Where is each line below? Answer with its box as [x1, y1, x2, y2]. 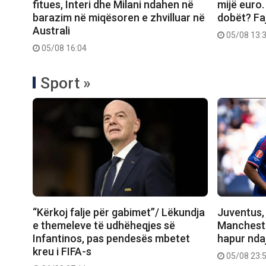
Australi [33, 24, 70, 37]
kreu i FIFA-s [33, 245, 91, 258]
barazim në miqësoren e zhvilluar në [33, 11, 205, 24]
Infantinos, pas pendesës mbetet [33, 232, 190, 245]
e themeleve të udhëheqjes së [33, 218, 175, 232]
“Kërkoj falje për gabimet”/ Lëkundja [33, 205, 205, 218]
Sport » [40, 74, 91, 92]
